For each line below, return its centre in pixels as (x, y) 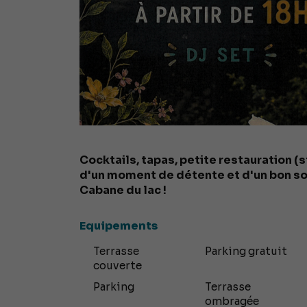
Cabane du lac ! (123, 191)
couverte (117, 266)
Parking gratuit (246, 251)
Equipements (118, 226)
